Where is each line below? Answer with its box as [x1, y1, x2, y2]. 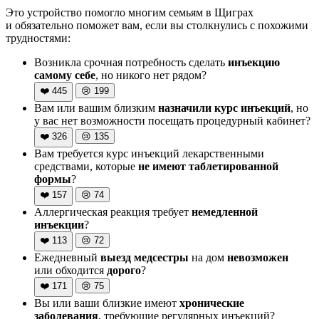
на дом [189, 251, 227, 263]
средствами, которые [34, 159, 138, 172]
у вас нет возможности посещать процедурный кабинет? [34, 114, 310, 127]
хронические [179, 296, 244, 309]
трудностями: [6, 31, 70, 44]
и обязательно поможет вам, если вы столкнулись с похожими [6, 19, 308, 31]
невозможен [227, 251, 288, 263]
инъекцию [228, 56, 280, 68]
